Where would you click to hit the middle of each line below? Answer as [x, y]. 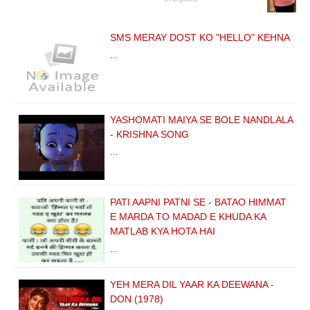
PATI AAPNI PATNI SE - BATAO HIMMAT [198, 202]
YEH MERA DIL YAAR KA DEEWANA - [192, 284]
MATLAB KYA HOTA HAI [163, 231]
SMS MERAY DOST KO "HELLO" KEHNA [200, 37]
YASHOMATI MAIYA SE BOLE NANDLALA [201, 119]
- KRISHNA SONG [149, 134]
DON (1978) [137, 299]
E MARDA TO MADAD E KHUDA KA [188, 216]
